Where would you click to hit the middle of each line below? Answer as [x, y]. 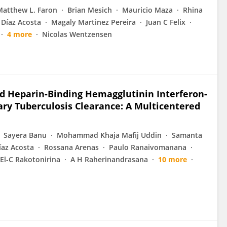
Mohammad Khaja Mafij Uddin [109, 135]
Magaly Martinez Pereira [93, 22]
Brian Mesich [90, 10]
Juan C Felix [166, 22]
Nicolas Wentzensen [77, 34]
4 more [20, 34]
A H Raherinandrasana [109, 159]
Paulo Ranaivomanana [148, 147]
